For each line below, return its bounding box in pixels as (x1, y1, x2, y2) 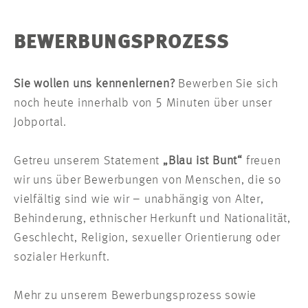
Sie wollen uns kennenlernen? (14, 78, 175, 91)
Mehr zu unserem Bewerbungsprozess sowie (14, 289, 257, 302)
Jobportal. (14, 116, 67, 129)
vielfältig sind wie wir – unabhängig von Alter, (14, 193, 264, 206)
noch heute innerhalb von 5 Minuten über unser (14, 97, 272, 110)
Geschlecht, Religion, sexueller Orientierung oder (14, 232, 281, 245)
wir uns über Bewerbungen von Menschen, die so (14, 174, 281, 187)
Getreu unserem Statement (14, 155, 163, 168)
